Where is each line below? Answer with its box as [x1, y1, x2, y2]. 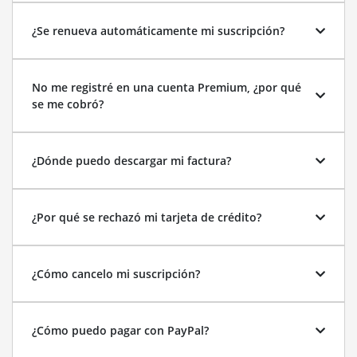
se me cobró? [32, 96, 104, 112]
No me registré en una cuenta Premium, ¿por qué [32, 80, 301, 95]
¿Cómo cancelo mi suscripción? [32, 266, 200, 281]
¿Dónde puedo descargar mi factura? [32, 153, 231, 168]
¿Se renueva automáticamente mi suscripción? [32, 23, 284, 38]
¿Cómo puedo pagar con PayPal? [32, 323, 209, 338]
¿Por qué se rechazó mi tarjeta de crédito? [32, 210, 261, 225]
